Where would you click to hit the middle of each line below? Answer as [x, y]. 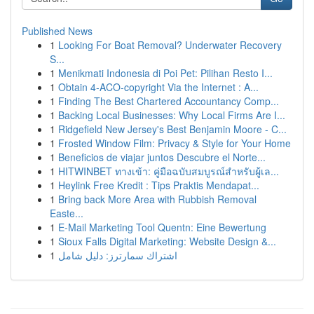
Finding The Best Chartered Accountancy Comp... [169, 101]
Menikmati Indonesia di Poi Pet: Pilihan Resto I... [165, 73]
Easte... [67, 213]
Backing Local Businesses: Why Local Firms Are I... [172, 115]
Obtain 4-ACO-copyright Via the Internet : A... [158, 87]
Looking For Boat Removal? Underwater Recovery [170, 45]
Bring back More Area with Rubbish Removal [157, 199]
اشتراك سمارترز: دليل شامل [118, 255]
